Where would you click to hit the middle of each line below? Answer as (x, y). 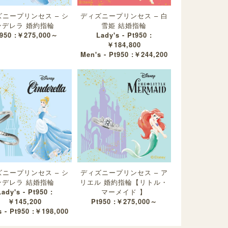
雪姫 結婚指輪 (124, 25)
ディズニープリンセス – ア (124, 173)
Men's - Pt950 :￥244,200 (124, 54)
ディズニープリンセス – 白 (124, 15)
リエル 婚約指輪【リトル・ (124, 182)
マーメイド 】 (124, 192)
